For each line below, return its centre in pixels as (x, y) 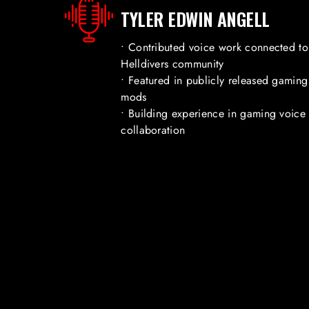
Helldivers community (172, 64)
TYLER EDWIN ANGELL (195, 19)
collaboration (153, 130)
